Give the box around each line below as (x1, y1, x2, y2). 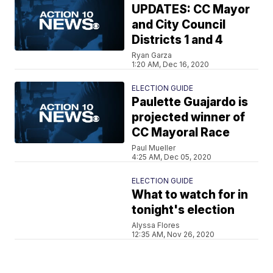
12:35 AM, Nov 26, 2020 (132, 229, 215, 239)
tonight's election (132, 202, 235, 217)
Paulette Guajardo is (132, 94, 249, 109)
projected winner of (132, 110, 246, 124)
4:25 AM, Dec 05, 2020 (132, 152, 212, 161)
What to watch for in (132, 187, 249, 202)
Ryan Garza (132, 50, 172, 60)
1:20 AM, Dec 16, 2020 (132, 59, 210, 69)
